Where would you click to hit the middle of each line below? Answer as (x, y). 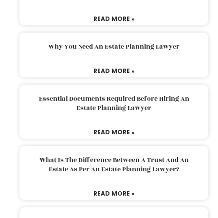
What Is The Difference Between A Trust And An (114, 160)
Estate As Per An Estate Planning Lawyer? (114, 169)
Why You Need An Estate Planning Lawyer (114, 46)
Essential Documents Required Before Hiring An (114, 99)
